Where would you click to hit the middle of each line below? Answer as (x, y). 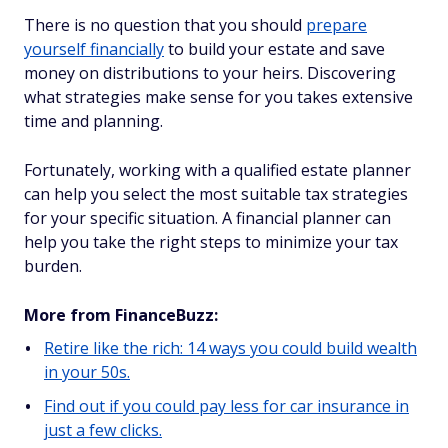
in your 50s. (87, 372)
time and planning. (93, 121)
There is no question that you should (165, 25)
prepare (336, 25)
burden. (53, 266)
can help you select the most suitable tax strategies (216, 194)
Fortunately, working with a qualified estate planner (217, 170)
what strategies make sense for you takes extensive (218, 97)
